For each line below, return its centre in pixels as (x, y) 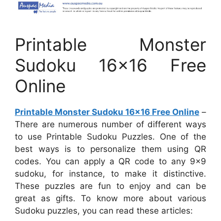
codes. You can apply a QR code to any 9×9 (110, 161)
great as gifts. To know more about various (110, 198)
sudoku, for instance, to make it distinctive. (110, 173)
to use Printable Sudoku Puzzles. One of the (110, 136)
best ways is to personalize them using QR (110, 149)
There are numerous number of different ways (110, 124)
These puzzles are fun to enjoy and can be (110, 186)
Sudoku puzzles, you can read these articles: (104, 210)
